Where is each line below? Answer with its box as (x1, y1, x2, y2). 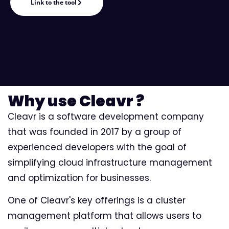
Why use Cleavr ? (8, 90, 144, 112)
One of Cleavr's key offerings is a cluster (8, 194, 186, 207)
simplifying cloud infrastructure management (8, 156, 212, 169)
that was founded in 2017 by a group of (8, 126, 181, 138)
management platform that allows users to (8, 210, 201, 222)
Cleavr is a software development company (8, 110, 204, 123)
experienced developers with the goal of (8, 141, 187, 153)
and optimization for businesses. (8, 172, 151, 184)
